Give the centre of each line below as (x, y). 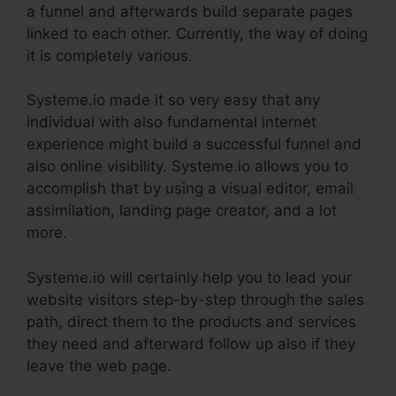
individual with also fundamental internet (171, 122)
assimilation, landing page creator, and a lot (182, 211)
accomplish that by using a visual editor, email (190, 189)
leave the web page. (99, 366)
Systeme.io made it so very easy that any (173, 100)
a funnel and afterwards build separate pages (190, 11)
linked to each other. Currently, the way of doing (197, 33)
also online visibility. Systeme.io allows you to (187, 167)
